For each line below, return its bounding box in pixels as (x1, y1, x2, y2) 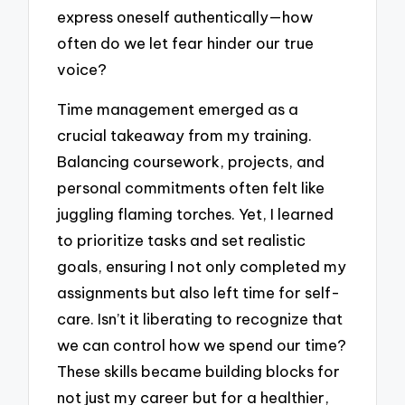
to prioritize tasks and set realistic (57, 231, 306, 250)
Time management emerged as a (57, 99, 299, 119)
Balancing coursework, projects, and (57, 152, 325, 172)
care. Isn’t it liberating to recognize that (57, 309, 344, 329)
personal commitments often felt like (57, 178, 325, 198)
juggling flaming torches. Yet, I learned (57, 204, 334, 224)
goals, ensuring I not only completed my (57, 257, 347, 277)
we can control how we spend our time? (57, 335, 347, 355)
